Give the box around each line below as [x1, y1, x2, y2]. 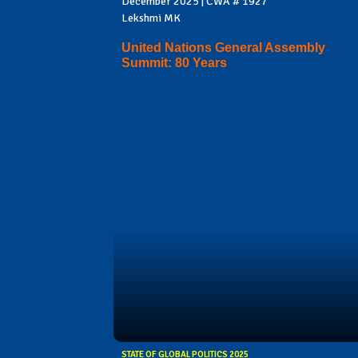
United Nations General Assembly [121, 40, 325, 54]
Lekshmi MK [121, 11, 181, 26]
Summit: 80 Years [121, 55, 227, 70]
